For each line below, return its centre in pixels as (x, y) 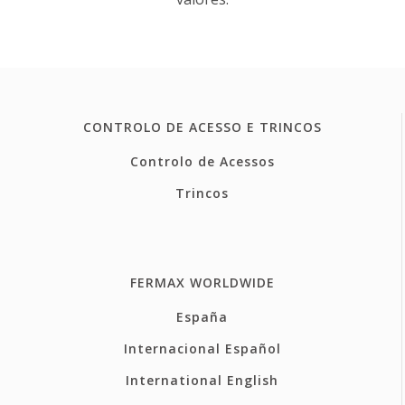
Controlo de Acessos (202, 161)
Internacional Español (202, 348)
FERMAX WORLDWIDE (202, 282)
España (202, 316)
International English (202, 380)
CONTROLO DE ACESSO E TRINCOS (202, 127)
